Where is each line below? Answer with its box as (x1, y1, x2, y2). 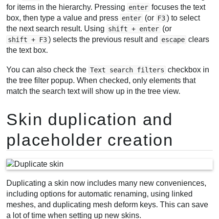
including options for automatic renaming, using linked (6, 190, 193, 198)
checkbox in (166, 66, 210, 74)
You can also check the (6, 66, 89, 74)
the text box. (6, 46, 48, 55)
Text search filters (90, 66, 165, 74)
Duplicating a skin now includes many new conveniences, (6, 179, 207, 188)
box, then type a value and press (6, 14, 121, 22)
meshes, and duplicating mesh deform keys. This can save (6, 200, 209, 209)
